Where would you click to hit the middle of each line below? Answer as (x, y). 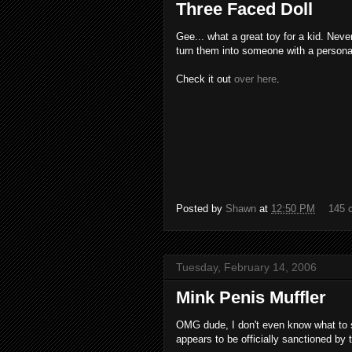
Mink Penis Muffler (251, 297)
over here (255, 79)
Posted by (201, 209)
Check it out (205, 79)
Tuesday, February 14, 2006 (246, 267)
